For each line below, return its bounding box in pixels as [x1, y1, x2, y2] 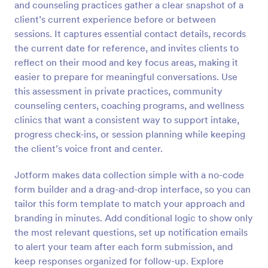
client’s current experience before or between [14, 13, 216, 25]
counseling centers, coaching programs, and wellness [14, 99, 244, 111]
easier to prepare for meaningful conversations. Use [14, 71, 237, 83]
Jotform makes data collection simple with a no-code [14, 169, 244, 181]
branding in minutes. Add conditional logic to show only [14, 212, 253, 224]
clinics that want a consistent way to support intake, [14, 114, 239, 126]
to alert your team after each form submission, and [14, 240, 233, 252]
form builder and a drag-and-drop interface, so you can [14, 183, 251, 195]
